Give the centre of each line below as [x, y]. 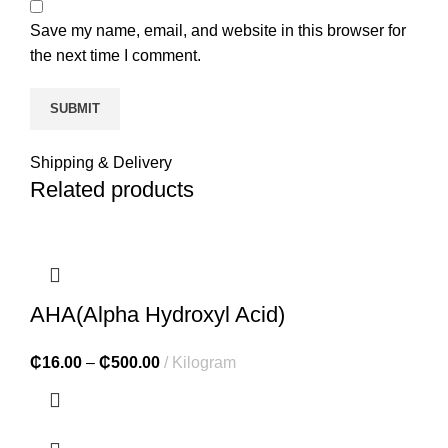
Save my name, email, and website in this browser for [218, 30]
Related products [112, 189]
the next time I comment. [115, 55]
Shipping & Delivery [101, 162]
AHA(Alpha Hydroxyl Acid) [157, 314]
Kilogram [204, 362]
